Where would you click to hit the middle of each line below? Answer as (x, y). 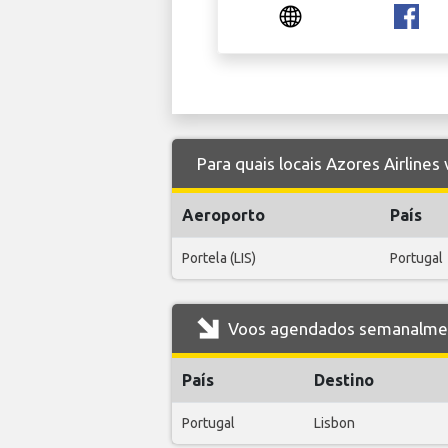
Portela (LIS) (219, 257)
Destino (344, 379)
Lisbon (334, 422)
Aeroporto (223, 214)
